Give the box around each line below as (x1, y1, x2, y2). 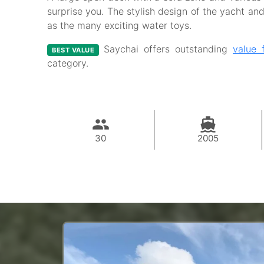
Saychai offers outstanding (104, 43, 233, 55)
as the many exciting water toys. (47, 19, 192, 32)
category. (47, 57, 88, 70)
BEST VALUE (52, 45, 94, 54)
